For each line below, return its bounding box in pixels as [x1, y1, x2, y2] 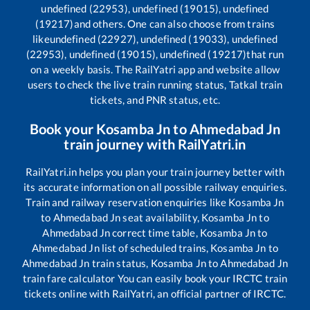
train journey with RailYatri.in [64, 136, 246, 153]
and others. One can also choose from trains [73, 17, 275, 30]
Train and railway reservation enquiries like [26, 196, 229, 209]
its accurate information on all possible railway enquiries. [24, 181, 286, 194]
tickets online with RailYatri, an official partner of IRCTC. [24, 287, 286, 300]
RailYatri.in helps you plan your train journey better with [25, 165, 285, 179]
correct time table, [110, 226, 200, 239]
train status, [89, 257, 151, 270]
